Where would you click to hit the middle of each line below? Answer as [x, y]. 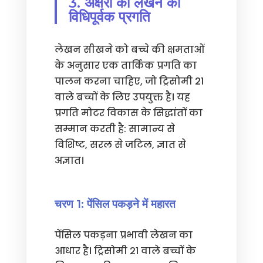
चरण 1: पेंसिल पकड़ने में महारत [115, 204]
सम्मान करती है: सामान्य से [114, 129]
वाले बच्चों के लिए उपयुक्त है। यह [122, 97]
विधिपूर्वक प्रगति [109, 17]
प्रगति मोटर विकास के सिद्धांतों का [128, 113]
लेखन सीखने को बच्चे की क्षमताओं [129, 50]
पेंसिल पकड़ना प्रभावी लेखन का [123, 235]
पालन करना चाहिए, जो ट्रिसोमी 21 [129, 81]
